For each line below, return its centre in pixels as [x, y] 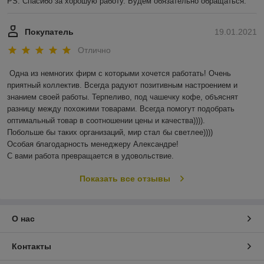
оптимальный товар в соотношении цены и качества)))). [107, 121]
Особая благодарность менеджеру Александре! [93, 144]
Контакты [32, 247]
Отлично [94, 50]
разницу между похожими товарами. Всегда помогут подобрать [121, 109]
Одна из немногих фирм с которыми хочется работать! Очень [120, 74]
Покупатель [49, 32]
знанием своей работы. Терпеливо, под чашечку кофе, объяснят [123, 97]
